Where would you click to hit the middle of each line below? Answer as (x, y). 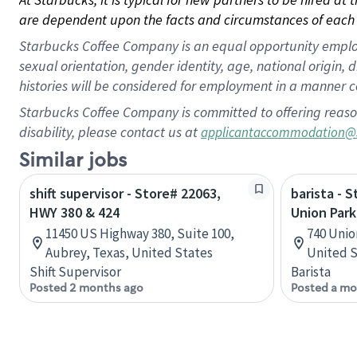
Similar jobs (73, 161)
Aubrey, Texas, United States (129, 253)
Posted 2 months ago (86, 288)
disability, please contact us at (110, 132)
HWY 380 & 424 (75, 212)
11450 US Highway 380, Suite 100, (140, 233)
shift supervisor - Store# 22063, (125, 193)
